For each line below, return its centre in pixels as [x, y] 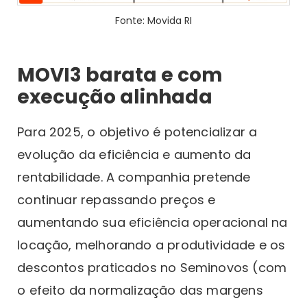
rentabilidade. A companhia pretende [134, 177]
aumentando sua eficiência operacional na [152, 222]
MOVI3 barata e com [120, 75]
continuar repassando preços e [116, 199]
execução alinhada [115, 97]
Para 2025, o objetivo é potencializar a [137, 132]
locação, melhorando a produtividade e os [151, 245]
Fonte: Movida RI [153, 20]
